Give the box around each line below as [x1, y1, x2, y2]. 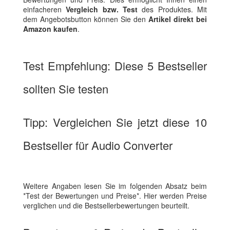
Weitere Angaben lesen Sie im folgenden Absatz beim [23, 181, 207, 191]
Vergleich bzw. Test [66, 4, 138, 15]
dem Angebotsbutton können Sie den [23, 14, 148, 25]
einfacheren [23, 4, 66, 15]
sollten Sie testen [23, 81, 108, 97]
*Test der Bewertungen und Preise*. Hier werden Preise [23, 190, 207, 201]
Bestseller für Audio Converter [23, 137, 172, 154]
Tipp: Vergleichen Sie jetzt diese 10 [23, 114, 207, 130]
